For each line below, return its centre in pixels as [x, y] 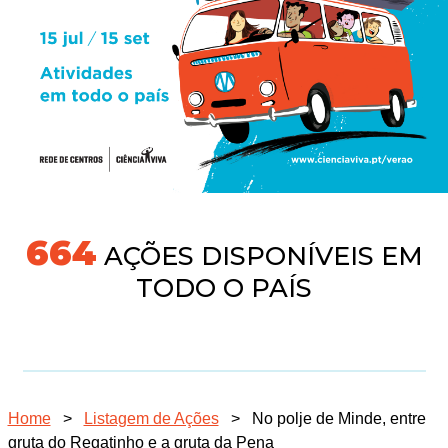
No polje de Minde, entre [338, 418]
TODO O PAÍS [224, 287]
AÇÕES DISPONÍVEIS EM [254, 255]
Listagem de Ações [151, 418]
